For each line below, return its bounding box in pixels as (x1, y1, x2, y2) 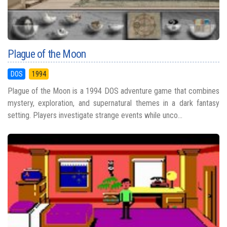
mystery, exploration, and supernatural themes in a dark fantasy (8, 98, 219, 108)
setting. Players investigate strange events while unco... (8, 110, 182, 121)
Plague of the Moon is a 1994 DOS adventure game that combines (8, 86, 219, 96)
